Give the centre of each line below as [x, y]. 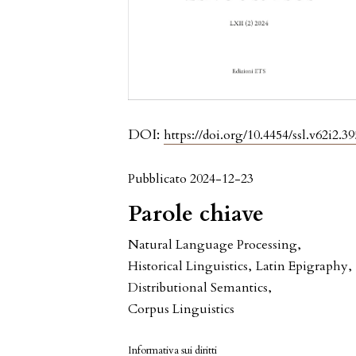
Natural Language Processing [213, 245]
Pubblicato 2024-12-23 [191, 179]
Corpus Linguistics [182, 310]
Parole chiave [196, 214]
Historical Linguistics [188, 267]
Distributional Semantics [198, 288]
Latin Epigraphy [302, 267]
